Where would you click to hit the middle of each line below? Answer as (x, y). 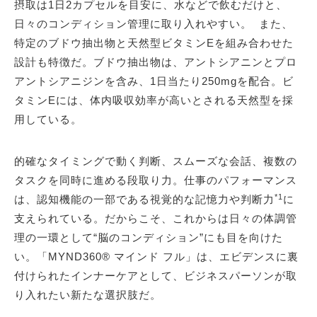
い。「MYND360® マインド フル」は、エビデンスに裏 (156, 257)
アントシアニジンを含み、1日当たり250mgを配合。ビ (154, 81)
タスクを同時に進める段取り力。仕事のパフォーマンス (156, 180)
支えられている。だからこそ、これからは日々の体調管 (156, 219)
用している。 (52, 120)
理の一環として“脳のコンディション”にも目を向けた (149, 238)
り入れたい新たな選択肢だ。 (88, 295)
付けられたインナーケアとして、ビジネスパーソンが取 (156, 276)
